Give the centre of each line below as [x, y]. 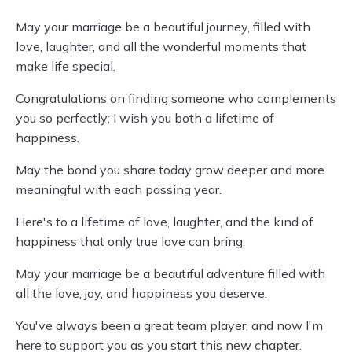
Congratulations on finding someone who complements [176, 98]
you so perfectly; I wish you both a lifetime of [145, 118]
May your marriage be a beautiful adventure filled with [170, 273]
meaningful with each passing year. [119, 189]
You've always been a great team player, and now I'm [169, 325]
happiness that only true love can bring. [130, 241]
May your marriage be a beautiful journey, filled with [163, 27]
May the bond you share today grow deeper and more [170, 170]
